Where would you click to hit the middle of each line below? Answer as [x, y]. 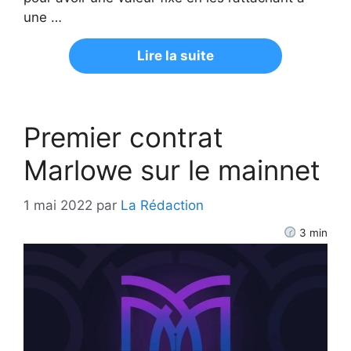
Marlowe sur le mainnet [172, 170]
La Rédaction [162, 205]
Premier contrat [123, 138]
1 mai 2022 [58, 205]
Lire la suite [175, 56]
